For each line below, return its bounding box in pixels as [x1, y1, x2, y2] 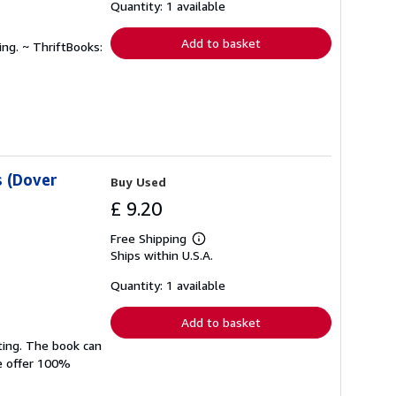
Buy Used [110, 174, 166, 190]
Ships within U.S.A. [110, 247, 213, 263]
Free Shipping [110, 231, 187, 247]
